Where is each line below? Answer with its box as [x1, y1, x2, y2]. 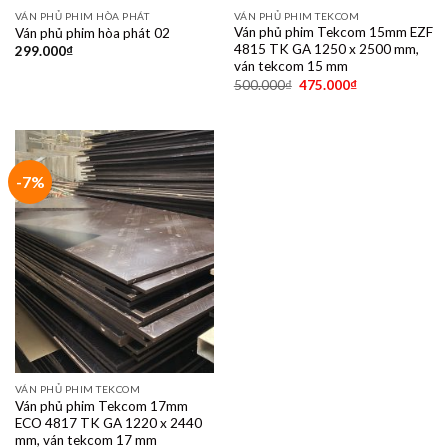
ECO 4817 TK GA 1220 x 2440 [14, 414, 202, 431]
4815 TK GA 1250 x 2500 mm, [233, 41, 419, 58]
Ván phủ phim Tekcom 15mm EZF [233, 24, 433, 41]
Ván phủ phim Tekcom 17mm [14, 397, 188, 414]
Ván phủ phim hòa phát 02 [14, 25, 170, 42]
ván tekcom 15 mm [233, 58, 348, 75]
